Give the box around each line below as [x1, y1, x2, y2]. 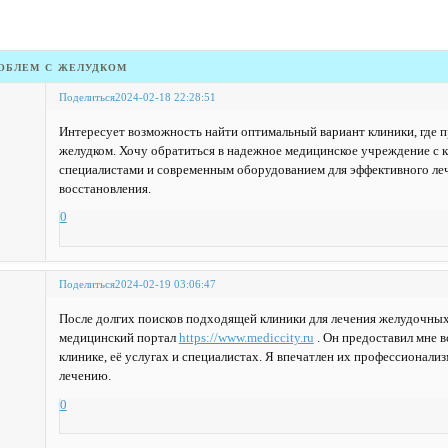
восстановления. [58, 181, 151, 196]
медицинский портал [58, 331, 179, 346]
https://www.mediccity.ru [178, 331, 314, 346]
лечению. [58, 369, 111, 384]
